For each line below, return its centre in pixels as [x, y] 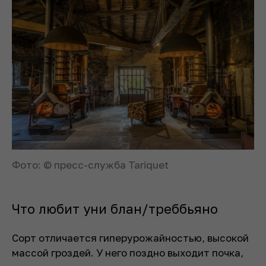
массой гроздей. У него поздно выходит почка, [128, 252]
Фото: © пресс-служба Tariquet [90, 164]
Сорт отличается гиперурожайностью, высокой [130, 237]
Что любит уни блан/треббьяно [115, 208]
